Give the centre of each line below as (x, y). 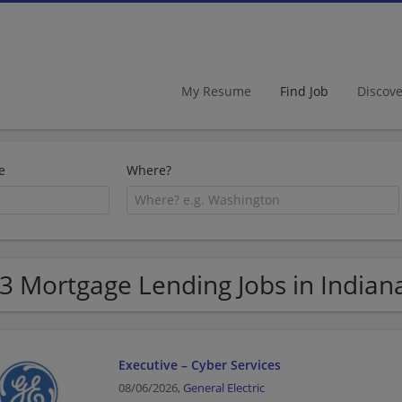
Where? (149, 170)
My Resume (216, 91)
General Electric (223, 388)
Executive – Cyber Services (199, 364)
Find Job (304, 91)
